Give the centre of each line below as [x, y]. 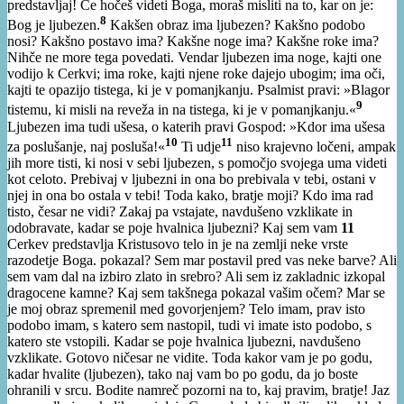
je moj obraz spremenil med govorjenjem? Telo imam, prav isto [186, 309]
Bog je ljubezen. [54, 25]
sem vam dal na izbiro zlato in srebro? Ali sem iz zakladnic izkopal [196, 277]
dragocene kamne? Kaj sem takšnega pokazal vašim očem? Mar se [196, 293]
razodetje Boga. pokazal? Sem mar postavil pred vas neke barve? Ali [202, 261]
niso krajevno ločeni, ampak [314, 147]
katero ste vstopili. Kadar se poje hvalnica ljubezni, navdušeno [184, 342]
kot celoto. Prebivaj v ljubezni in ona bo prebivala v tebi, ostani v [192, 179]
